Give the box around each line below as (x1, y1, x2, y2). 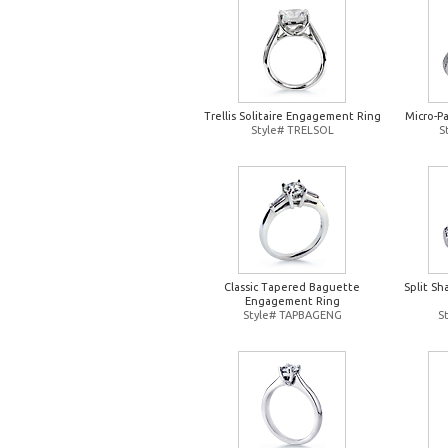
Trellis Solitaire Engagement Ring (203, 110, 381, 122)
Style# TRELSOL (250, 124, 334, 136)
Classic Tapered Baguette (224, 281, 360, 293)
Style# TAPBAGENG (242, 309, 342, 321)
